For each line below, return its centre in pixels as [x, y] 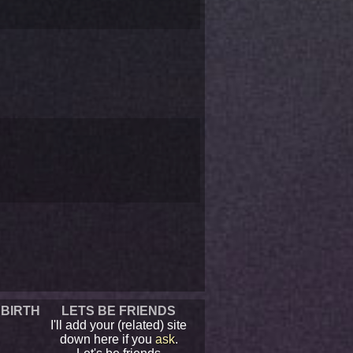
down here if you [107, 340]
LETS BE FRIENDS [119, 311]
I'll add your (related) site [119, 325]
